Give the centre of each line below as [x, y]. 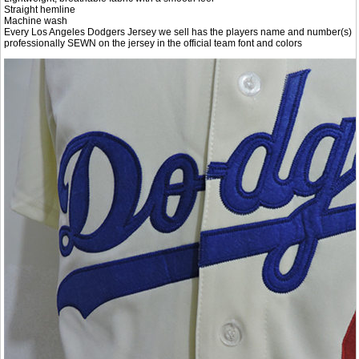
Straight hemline [40, 9]
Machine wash [36, 20]
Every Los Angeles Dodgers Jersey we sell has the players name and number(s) [178, 32]
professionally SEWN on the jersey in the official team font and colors [153, 43]
